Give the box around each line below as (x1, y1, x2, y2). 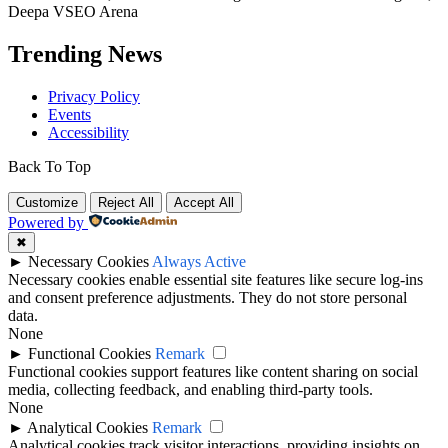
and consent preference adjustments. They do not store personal (8, 289, 407, 307)
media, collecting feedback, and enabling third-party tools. (8, 381, 373, 399)
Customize (16, 195, 78, 211)
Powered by (8, 214, 84, 232)
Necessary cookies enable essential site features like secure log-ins (8, 271, 423, 289)
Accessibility (48, 124, 129, 142)
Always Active (152, 253, 246, 271)
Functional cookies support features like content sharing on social (8, 363, 418, 381)
